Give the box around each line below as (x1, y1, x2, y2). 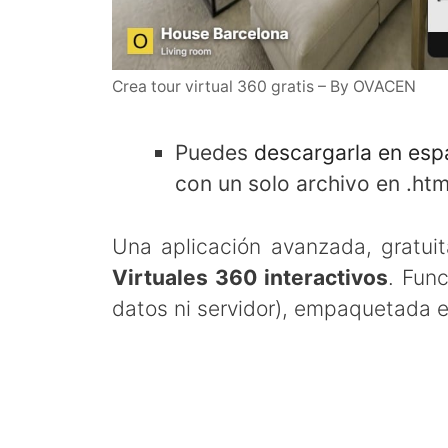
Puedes (175, 140, 254, 166)
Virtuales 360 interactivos (112, 264, 389, 290)
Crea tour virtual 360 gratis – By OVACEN (112, 76, 416, 96)
